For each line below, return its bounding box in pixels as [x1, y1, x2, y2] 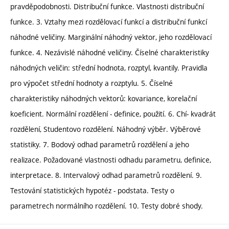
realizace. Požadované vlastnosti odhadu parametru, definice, [10, 154, 211, 165]
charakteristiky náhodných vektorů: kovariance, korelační [10, 93, 197, 103]
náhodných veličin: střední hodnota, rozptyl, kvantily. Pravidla [10, 62, 208, 73]
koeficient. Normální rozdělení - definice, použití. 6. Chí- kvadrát [10, 108, 216, 119]
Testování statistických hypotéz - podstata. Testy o [10, 185, 174, 195]
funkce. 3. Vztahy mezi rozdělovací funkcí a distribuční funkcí [10, 16, 207, 27]
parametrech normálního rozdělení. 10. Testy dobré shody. [10, 200, 203, 211]
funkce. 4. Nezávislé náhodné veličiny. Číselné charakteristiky [10, 47, 209, 57]
